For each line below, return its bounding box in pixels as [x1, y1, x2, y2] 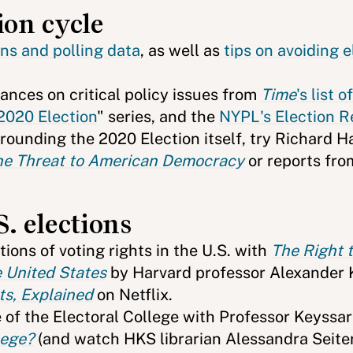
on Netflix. [93, 285, 173, 304]
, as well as [140, 41, 224, 60]
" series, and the [97, 107, 219, 126]
